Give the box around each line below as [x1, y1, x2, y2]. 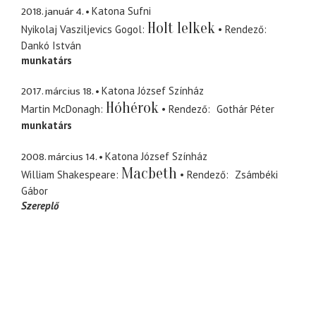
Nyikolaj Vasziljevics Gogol [21, 22, 142, 36]
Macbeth [121, 164, 177, 183]
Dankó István [21, 38, 81, 52]
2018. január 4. [21, 2, 83, 20]
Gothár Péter [216, 102, 274, 116]
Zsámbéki [234, 167, 278, 181]
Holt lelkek [147, 18, 215, 37]
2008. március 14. [21, 147, 97, 166]
